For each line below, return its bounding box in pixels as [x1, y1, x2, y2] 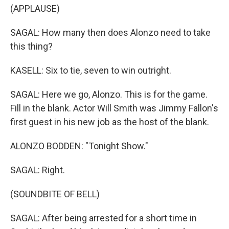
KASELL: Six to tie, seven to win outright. [10, 65, 171, 76]
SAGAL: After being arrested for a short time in [10, 213, 197, 223]
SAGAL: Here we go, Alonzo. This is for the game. [10, 89, 208, 100]
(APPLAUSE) [10, 3, 60, 14]
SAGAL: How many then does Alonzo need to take [10, 27, 211, 38]
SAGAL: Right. [10, 165, 65, 175]
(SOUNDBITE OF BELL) [10, 189, 100, 199]
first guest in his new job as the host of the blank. [10, 117, 209, 127]
